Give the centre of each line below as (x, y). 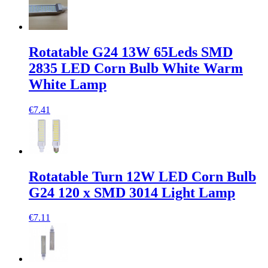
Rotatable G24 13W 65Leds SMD (131, 52)
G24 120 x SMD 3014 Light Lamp (132, 192)
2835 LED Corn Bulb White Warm (136, 68)
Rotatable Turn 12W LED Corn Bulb (142, 176)
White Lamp (68, 84)
